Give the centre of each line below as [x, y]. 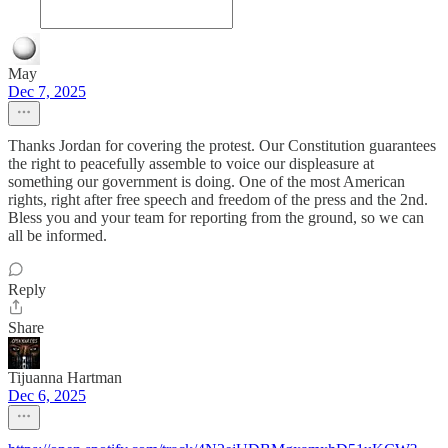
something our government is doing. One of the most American [206, 182]
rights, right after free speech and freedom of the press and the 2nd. [218, 200]
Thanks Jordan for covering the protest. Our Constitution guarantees [222, 146]
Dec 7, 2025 [47, 92]
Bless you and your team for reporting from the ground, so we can [216, 218]
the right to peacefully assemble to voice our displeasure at [191, 164]
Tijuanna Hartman [65, 378]
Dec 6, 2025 [47, 396]
